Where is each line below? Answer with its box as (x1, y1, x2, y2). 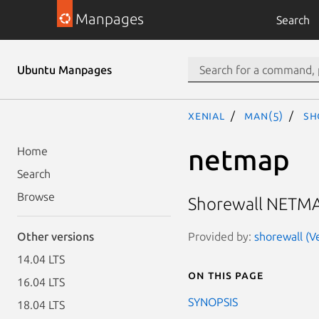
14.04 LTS (17, 253, 65, 266)
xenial (188, 109, 225, 122)
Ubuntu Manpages (17, 63, 112, 76)
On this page (188, 268, 263, 281)
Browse (17, 190, 55, 203)
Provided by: (188, 229, 254, 243)
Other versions (17, 230, 94, 243)
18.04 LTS (17, 298, 65, 311)
